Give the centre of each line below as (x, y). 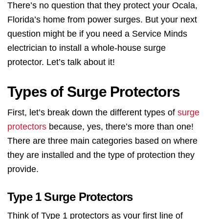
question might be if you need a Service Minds (97, 34)
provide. (23, 169)
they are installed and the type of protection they (101, 155)
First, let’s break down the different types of (92, 112)
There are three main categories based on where (102, 141)
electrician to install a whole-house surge (87, 48)
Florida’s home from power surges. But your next (102, 20)
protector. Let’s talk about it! (61, 62)
